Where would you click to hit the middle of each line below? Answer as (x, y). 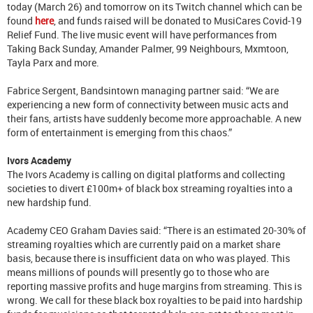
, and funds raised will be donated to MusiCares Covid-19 (178, 20)
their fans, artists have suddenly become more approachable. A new (154, 118)
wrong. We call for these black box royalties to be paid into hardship (155, 300)
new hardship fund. (49, 202)
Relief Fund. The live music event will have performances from (142, 34)
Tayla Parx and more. (53, 62)
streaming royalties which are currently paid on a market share (144, 244)
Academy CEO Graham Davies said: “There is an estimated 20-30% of (156, 230)
